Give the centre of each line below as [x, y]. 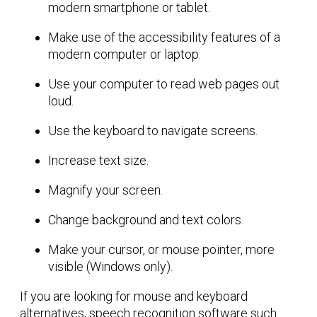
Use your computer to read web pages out [164, 84]
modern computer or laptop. [125, 54]
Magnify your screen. [105, 190]
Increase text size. [98, 161]
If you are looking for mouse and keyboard [134, 296]
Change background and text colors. [146, 220]
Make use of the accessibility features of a [164, 38]
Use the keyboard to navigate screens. [153, 131]
